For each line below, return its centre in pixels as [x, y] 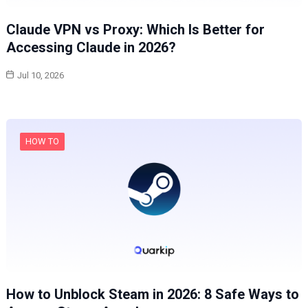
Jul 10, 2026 [40, 76]
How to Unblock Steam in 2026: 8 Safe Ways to [152, 294]
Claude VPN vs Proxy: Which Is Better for [135, 30]
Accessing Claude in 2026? [91, 48]
